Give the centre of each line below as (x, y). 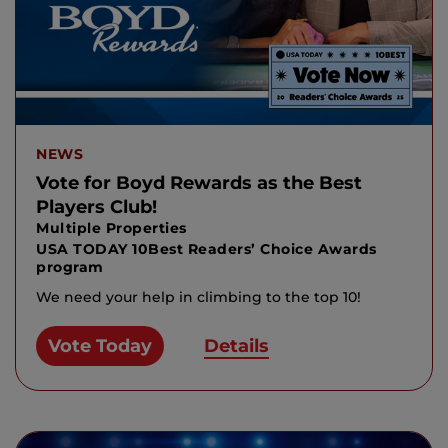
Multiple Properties (111, 227)
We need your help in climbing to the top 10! (198, 296)
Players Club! (96, 206)
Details (236, 345)
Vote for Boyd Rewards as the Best (199, 182)
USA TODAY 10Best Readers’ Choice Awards (206, 248)
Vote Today (100, 345)
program (70, 266)
